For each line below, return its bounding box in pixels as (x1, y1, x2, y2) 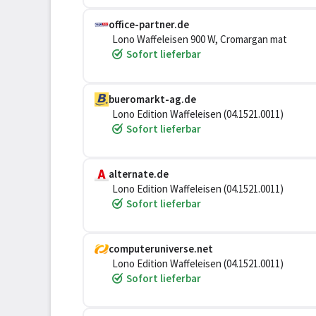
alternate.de (109, 167, 169, 181)
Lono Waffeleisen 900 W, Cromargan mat (112, 32, 287, 46)
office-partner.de (109, 18, 189, 31)
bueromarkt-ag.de (109, 92, 196, 106)
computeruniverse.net (109, 242, 213, 255)
